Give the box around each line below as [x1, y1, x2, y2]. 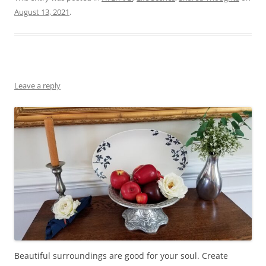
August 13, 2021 [14, 7, 69, 18]
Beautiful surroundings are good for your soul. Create [14, 250, 228, 262]
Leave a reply [14, 80, 61, 91]
